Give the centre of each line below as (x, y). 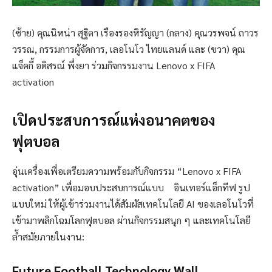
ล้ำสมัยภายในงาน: (48, 237)
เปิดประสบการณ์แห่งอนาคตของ (114, 120)
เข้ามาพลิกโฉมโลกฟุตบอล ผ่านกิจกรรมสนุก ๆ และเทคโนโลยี (131, 220)
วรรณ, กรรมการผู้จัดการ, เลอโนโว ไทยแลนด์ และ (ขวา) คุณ (129, 49)
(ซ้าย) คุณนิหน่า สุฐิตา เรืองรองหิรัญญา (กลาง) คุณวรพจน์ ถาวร (135, 33)
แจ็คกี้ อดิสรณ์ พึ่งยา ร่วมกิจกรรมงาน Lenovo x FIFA (114, 66)
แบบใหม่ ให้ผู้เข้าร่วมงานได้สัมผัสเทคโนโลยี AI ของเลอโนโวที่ (133, 204)
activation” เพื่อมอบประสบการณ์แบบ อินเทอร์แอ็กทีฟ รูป (131, 188)
